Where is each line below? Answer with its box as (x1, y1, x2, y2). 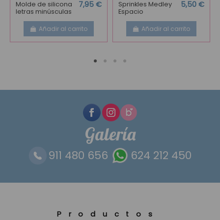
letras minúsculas (15, 7, 72, 17)
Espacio (118, 7, 143, 17)
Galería (84, 123, 136, 145)
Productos (56, 209, 160, 219)
